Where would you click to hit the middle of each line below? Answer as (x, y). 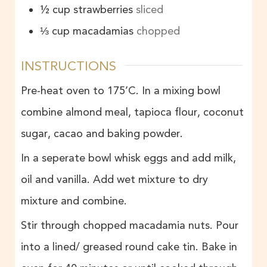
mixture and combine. (74, 201)
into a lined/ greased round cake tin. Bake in (129, 247)
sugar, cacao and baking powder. (102, 134)
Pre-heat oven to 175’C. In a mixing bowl (121, 91)
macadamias (103, 31)
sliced (150, 9)
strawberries (103, 9)
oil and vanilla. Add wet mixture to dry (114, 180)
